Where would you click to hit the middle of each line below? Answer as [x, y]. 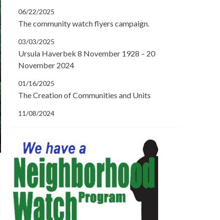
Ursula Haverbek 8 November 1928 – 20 [87, 53]
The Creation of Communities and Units [84, 95]
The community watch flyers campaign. [84, 23]
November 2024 [46, 65]
